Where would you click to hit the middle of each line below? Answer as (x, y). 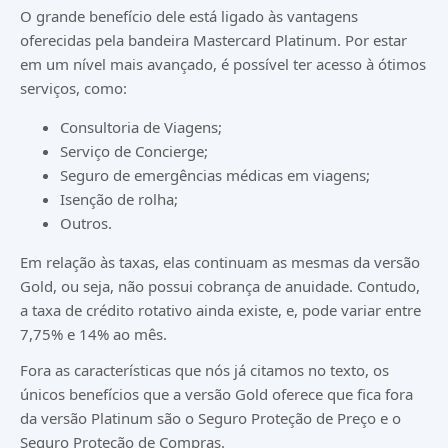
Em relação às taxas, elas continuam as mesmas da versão (220, 262)
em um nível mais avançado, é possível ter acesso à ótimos (223, 64)
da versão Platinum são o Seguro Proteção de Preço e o (210, 418)
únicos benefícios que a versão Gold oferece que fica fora (216, 394)
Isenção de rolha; (119, 199)
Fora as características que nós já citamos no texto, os (204, 370)
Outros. (86, 223)
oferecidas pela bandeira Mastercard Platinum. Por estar (213, 40)
